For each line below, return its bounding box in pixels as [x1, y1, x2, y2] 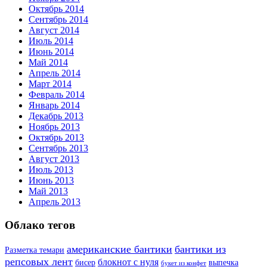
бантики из [175, 243, 226, 255]
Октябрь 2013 [29, 132, 84, 143]
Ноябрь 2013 [29, 122, 80, 132]
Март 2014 [29, 79, 72, 89]
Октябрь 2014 [29, 4, 84, 14]
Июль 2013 [29, 164, 73, 175]
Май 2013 [29, 186, 68, 197]
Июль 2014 [29, 36, 73, 46]
